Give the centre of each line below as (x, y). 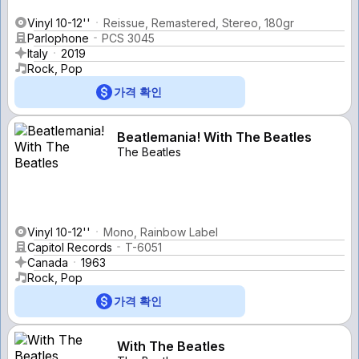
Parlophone (58, 38)
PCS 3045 (128, 38)
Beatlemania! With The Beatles (214, 137)
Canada (48, 262)
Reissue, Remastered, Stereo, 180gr (199, 22)
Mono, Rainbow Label (161, 232)
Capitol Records (70, 247)
